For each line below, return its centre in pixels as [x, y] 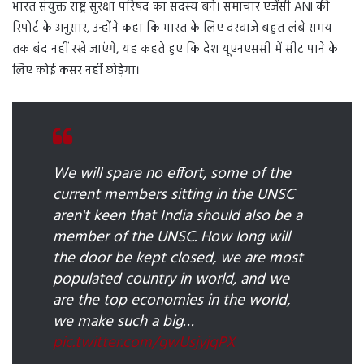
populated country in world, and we [171, 280]
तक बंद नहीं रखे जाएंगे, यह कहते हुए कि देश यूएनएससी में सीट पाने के [175, 50]
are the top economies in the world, [171, 301]
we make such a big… [123, 322]
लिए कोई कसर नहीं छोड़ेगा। [76, 71]
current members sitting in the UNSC [173, 195]
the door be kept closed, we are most [178, 259]
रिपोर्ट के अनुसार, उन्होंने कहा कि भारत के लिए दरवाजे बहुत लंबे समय [172, 29]
